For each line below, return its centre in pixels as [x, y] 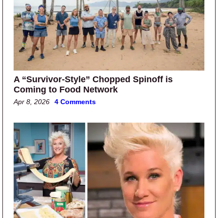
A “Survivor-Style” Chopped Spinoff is [93, 80]
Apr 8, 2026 [32, 102]
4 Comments [75, 102]
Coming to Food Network [66, 90]
